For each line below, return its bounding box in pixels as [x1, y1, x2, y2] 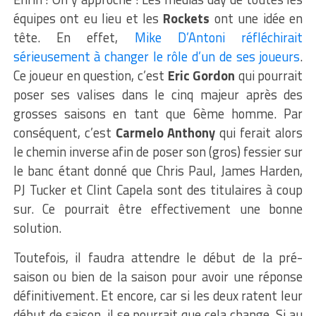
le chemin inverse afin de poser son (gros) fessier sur [13, 141, 303, 162]
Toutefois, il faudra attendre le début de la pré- [13, 247, 303, 267]
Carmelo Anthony [115, 122, 216, 142]
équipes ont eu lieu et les [13, 8, 164, 28]
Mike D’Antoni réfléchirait [134, 27, 303, 47]
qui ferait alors [215, 122, 303, 142]
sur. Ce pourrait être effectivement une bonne [13, 198, 303, 219]
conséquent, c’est [13, 122, 116, 142]
